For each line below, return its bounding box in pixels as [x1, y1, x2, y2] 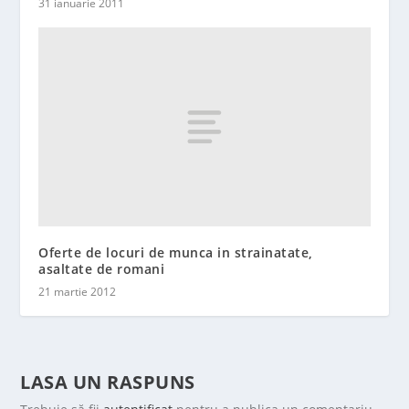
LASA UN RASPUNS [20, 369, 195, 394]
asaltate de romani [38, 259, 165, 278]
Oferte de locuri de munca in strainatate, [38, 243, 313, 261]
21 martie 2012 [38, 283, 117, 299]
